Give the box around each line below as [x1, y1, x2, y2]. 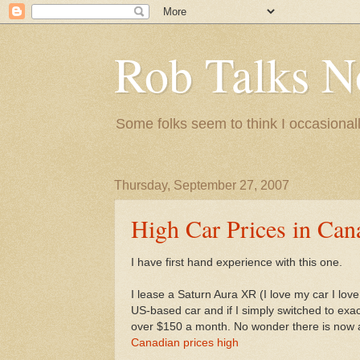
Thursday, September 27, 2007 [114, 178, 289, 192]
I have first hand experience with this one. [131, 256, 342, 268]
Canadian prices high [131, 336, 239, 349]
